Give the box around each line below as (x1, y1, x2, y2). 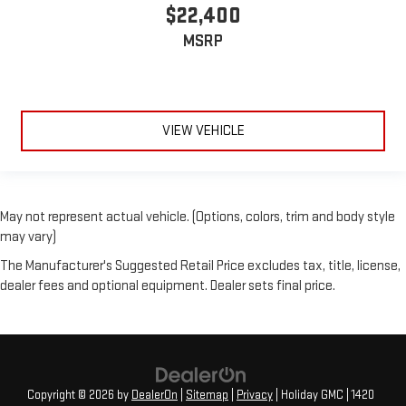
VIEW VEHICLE (161, 121, 245, 140)
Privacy (237, 387, 273, 402)
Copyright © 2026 (27, 387, 117, 402)
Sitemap (186, 387, 228, 402)
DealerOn (131, 387, 178, 402)
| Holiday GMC (273, 387, 343, 402)
